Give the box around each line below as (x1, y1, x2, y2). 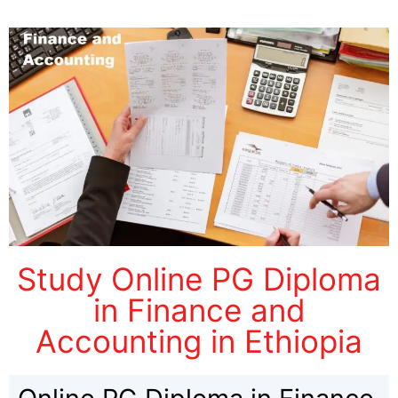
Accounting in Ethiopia (36, 322, 362, 361)
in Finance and (92, 291, 306, 330)
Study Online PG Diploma (17, 260, 381, 298)
